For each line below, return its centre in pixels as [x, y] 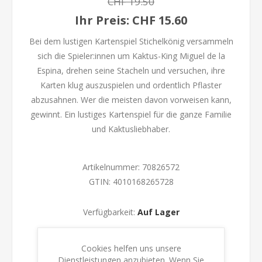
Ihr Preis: [102, 20]
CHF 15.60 [160, 20]
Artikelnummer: [111, 167]
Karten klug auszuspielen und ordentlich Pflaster [131, 85]
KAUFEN [151, 242]
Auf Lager [158, 212]
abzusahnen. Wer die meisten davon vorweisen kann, [131, 100]
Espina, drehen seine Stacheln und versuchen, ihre [131, 71]
